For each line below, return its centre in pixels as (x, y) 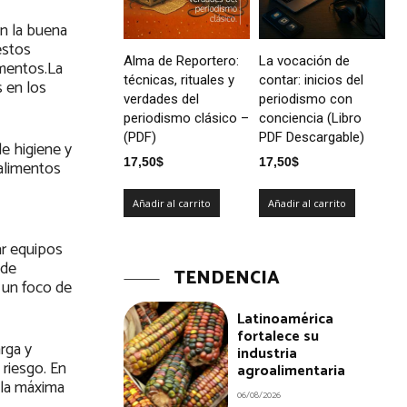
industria (268, 353)
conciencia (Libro (310, 118)
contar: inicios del (311, 79)
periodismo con (306, 99)
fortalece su (278, 336)
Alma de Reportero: (181, 60)
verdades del (161, 99)
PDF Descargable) (312, 137)
